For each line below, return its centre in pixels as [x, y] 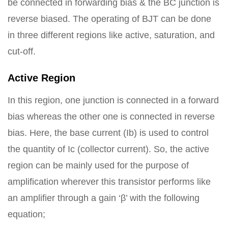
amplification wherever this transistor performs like [109, 182]
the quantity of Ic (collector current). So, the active [108, 149]
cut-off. [22, 51]
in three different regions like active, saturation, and [111, 35]
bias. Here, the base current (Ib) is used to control [108, 133]
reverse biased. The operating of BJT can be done [109, 19]
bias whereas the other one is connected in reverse [111, 117]
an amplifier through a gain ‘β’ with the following [104, 198]
